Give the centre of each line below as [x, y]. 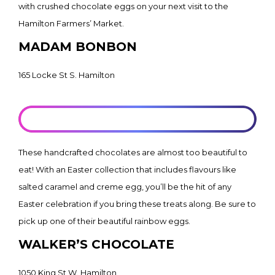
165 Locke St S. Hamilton [67, 75]
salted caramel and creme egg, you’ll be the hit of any [125, 187]
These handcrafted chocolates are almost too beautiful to [133, 152]
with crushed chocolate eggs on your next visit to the [123, 6]
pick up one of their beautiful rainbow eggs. [104, 221]
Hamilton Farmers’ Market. [71, 23]
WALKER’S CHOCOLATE [96, 244]
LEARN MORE [137, 119]
